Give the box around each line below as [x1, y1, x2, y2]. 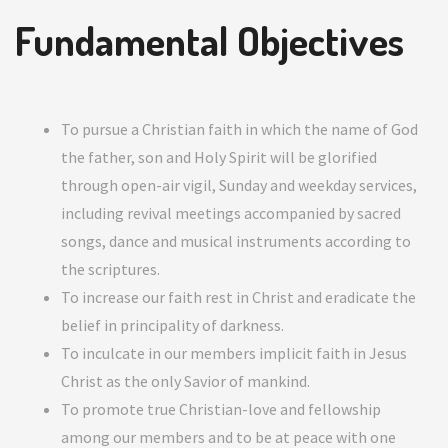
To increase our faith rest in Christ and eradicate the [61, 287, 416, 307]
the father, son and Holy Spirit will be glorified [61, 147, 377, 167]
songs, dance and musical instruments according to [61, 231, 411, 251]
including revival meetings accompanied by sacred [61, 203, 401, 223]
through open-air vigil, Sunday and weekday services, [61, 175, 417, 195]
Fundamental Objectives [15, 15, 404, 65]
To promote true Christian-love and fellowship [61, 399, 381, 419]
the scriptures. [61, 259, 160, 279]
